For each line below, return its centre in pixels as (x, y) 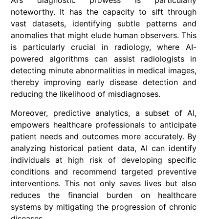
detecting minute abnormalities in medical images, (104, 71)
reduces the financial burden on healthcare (104, 195)
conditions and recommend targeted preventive (104, 171)
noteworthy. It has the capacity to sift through (104, 12)
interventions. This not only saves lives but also (104, 183)
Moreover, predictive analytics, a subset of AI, (104, 113)
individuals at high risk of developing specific (104, 160)
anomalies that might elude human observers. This (104, 35)
